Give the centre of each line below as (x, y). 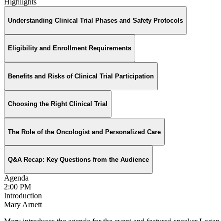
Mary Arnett (23, 204)
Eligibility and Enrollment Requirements (70, 48)
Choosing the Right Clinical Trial (58, 104)
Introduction (23, 195)
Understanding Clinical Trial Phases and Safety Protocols (95, 20)
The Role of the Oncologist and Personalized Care (84, 132)
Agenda (16, 178)
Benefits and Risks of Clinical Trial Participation (81, 76)
